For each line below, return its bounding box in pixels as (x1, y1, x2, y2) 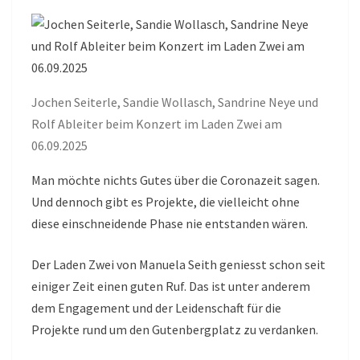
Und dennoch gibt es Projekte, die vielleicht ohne (31, 193, 300, 210)
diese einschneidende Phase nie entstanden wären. (31, 215, 310, 231)
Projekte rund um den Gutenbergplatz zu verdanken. (31, 321, 318, 337)
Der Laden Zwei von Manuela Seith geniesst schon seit (31, 256, 325, 272)
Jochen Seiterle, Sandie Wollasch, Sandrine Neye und (31, 93, 318, 110)
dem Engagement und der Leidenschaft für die (31, 299, 281, 316)
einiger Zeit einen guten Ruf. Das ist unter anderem (31, 277, 310, 294)
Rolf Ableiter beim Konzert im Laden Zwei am (31, 115, 282, 132)
